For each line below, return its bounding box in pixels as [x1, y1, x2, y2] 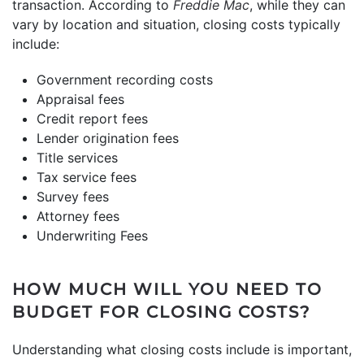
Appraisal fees [37, 90, 124, 107]
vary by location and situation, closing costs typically [12, 15, 340, 32]
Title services [37, 149, 118, 166]
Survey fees [37, 188, 109, 205]
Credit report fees [37, 110, 148, 127]
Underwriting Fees [37, 227, 148, 244]
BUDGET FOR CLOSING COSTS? [12, 301, 310, 322]
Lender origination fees [37, 129, 179, 146]
